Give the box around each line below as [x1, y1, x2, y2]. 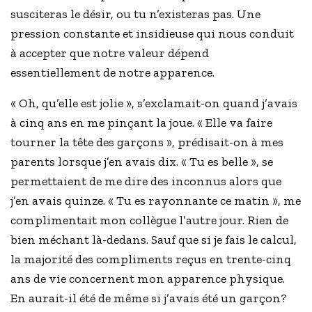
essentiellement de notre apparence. [10, 65, 215, 81]
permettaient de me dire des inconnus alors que [10, 173, 282, 189]
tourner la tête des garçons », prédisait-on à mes [10, 134, 284, 150]
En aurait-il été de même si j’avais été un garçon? [10, 290, 288, 306]
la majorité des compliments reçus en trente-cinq [10, 251, 292, 267]
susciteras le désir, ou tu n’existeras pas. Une [10, 6, 261, 22]
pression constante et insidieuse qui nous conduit [10, 26, 295, 42]
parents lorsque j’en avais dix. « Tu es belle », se [10, 154, 274, 170]
